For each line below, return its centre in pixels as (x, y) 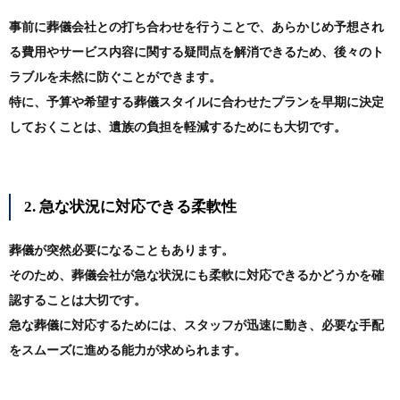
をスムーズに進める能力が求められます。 (128, 351)
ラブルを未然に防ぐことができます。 (115, 78)
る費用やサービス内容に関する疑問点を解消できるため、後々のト (196, 53)
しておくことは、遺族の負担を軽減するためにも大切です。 (178, 128)
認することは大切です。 (78, 301)
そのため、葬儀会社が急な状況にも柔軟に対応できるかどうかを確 (196, 276)
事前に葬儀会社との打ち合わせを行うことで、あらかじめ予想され (196, 28)
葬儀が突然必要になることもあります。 (121, 251)
